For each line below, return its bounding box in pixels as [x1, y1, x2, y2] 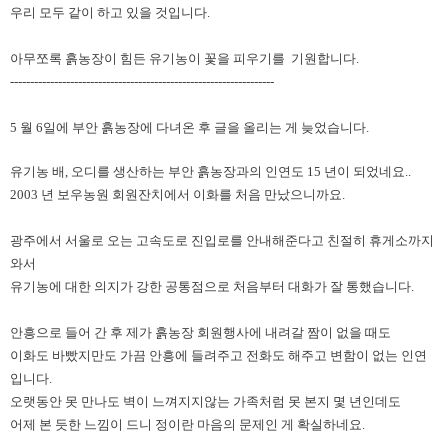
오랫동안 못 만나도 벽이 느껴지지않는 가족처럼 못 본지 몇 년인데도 [10, 394, 401, 409]
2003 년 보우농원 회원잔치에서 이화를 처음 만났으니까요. [10, 187, 345, 202]
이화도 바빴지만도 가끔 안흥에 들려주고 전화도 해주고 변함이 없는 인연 [10, 348, 427, 363]
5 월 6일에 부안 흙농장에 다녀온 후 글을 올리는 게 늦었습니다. [10, 120, 369, 135]
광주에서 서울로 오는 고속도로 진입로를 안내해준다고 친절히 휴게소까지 [10, 233, 434, 248]
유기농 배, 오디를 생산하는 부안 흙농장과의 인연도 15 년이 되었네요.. [10, 164, 411, 179]
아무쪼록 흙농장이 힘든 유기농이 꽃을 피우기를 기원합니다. [10, 51, 359, 66]
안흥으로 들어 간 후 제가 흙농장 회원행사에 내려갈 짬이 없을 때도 [10, 325, 391, 340]
